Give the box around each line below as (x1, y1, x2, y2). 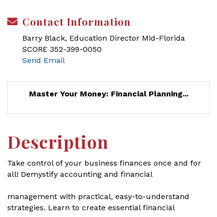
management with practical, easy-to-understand (7, 192, 189, 201)
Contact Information (22, 15, 131, 28)
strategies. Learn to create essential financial (7, 203, 175, 212)
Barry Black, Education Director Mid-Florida (22, 33, 185, 43)
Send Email (22, 56, 65, 65)
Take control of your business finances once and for (7, 158, 201, 168)
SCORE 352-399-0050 (22, 45, 102, 54)
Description (7, 130, 108, 153)
